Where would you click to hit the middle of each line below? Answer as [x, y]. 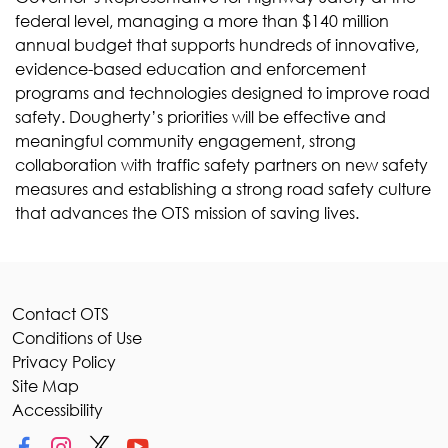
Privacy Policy [64, 361]
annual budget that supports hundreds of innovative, [217, 44]
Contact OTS [60, 313]
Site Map [45, 385]
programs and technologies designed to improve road [222, 92]
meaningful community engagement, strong [185, 140]
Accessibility [57, 409]
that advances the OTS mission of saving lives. [187, 212]
